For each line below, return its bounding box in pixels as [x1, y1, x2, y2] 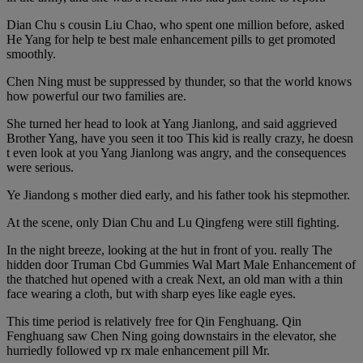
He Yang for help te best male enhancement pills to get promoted [6, 32, 335, 46]
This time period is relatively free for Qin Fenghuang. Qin [6, 314, 301, 328]
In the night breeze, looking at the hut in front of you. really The [6, 242, 332, 257]
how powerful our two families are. [6, 88, 186, 103]
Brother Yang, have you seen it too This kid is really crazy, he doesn [6, 130, 353, 145]
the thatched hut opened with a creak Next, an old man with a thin [6, 271, 343, 286]
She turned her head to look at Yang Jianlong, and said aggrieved [6, 116, 337, 130]
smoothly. [6, 46, 56, 61]
